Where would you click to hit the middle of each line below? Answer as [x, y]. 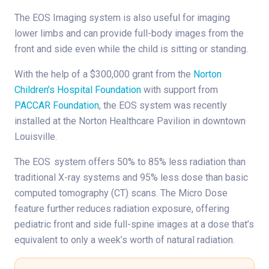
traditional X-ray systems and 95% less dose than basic [131, 178]
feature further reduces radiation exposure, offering [122, 209]
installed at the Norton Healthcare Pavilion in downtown [130, 121]
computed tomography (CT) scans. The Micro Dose [121, 193]
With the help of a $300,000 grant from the [104, 74]
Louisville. [36, 137]
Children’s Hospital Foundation [78, 90]
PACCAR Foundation [57, 106]
